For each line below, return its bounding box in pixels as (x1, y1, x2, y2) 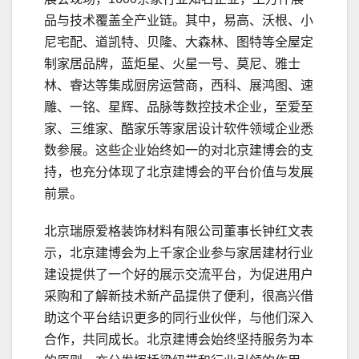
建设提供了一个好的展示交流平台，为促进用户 (44, 268, 313, 282)
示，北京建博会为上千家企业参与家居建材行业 (44, 246, 313, 260)
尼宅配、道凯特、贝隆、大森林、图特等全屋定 (44, 35, 313, 50)
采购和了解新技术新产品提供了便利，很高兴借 (44, 289, 313, 304)
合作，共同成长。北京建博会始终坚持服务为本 (44, 333, 313, 347)
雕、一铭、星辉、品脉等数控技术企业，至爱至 (44, 100, 313, 115)
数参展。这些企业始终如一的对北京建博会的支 (44, 143, 313, 158)
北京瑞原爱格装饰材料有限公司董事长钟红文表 (44, 224, 313, 239)
